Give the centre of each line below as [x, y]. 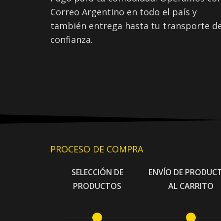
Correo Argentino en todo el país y [124, 12]
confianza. [72, 39]
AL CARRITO [191, 186]
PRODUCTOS [97, 186]
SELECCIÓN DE [97, 172]
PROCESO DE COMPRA [97, 149]
